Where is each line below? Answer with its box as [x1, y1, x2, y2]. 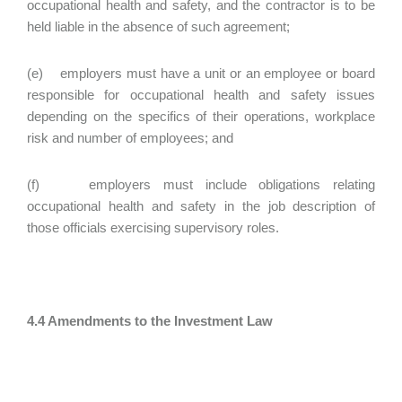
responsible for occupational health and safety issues [27, 87, 375, 102]
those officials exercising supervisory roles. [27, 220, 279, 235]
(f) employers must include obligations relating [27, 177, 375, 192]
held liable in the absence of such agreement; [27, 19, 290, 34]
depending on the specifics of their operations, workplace [27, 109, 375, 124]
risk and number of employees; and [27, 130, 233, 145]
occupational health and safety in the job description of [27, 198, 375, 214]
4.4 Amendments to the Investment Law [27, 313, 273, 328]
